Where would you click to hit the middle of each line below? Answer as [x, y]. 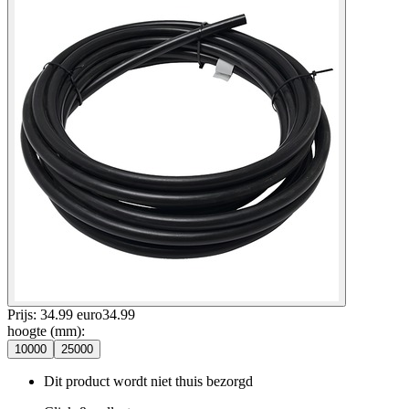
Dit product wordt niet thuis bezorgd [148, 381]
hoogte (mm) [44, 330]
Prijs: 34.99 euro [55, 314]
